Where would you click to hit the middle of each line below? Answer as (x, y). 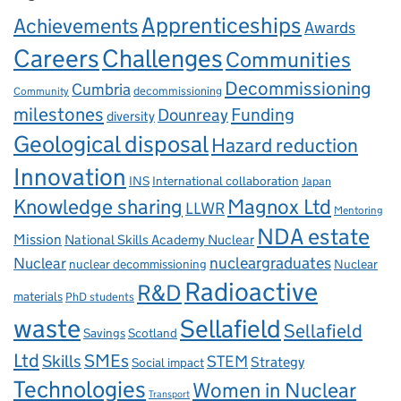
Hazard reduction (285, 146)
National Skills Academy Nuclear (159, 240)
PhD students (100, 297)
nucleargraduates (270, 264)
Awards (330, 28)
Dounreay (193, 115)
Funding (263, 115)
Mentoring (358, 211)
